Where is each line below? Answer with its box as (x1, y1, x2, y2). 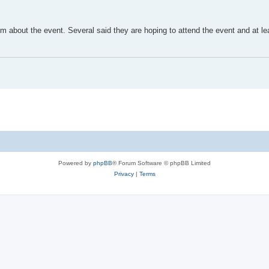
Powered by (58, 160, 93, 167)
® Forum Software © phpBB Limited (112, 160, 211, 167)
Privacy (113, 171, 134, 178)
